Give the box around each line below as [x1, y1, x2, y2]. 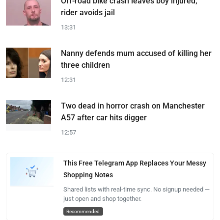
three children [61, 60, 110, 70]
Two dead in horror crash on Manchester [61, 101, 205, 110]
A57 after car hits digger [61, 112, 147, 122]
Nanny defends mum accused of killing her [61, 48, 212, 58]
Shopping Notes [63, 170, 113, 179]
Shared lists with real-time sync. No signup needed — [63, 185, 210, 193]
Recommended [66, 208, 100, 215]
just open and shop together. [63, 194, 141, 202]
